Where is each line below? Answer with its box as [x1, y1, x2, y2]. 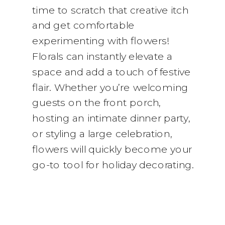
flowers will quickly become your [32, 143, 192, 156]
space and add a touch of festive [32, 65, 191, 78]
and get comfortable [32, 19, 135, 32]
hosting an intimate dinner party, [32, 111, 191, 125]
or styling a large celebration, [32, 127, 173, 140]
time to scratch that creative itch [32, 3, 189, 17]
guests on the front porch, [32, 96, 161, 109]
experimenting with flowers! [32, 34, 169, 47]
